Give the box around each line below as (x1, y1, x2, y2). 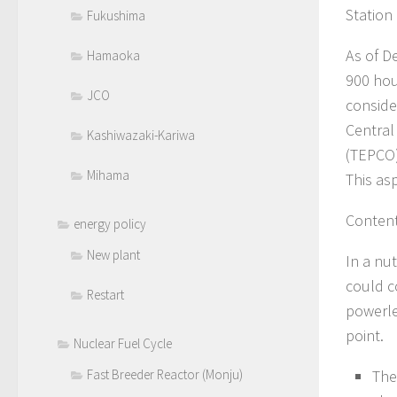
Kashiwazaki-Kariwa (87, 127, 195, 144)
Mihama (87, 167, 129, 184)
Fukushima (87, 7, 145, 25)
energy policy (74, 215, 146, 233)
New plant (87, 246, 140, 264)
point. (346, 324, 384, 346)
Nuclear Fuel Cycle (74, 335, 172, 353)
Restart (87, 286, 124, 304)
